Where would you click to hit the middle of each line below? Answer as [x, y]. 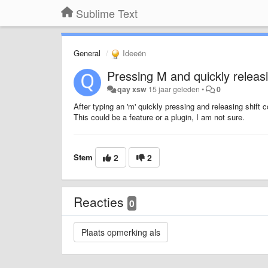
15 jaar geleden [174, 89]
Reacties [100, 201]
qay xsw [132, 89]
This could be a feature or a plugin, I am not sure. [159, 117]
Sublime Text [107, 13]
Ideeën [133, 53]
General [87, 53]
